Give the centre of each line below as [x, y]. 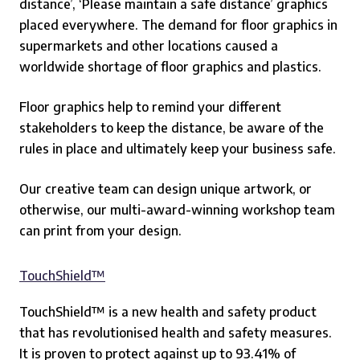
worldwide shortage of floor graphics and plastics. [170, 67]
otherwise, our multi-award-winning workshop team [177, 210]
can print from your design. [100, 231]
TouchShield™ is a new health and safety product [168, 312]
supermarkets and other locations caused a [149, 46]
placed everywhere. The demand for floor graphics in [178, 25]
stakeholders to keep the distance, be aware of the [172, 128]
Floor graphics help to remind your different [150, 107]
